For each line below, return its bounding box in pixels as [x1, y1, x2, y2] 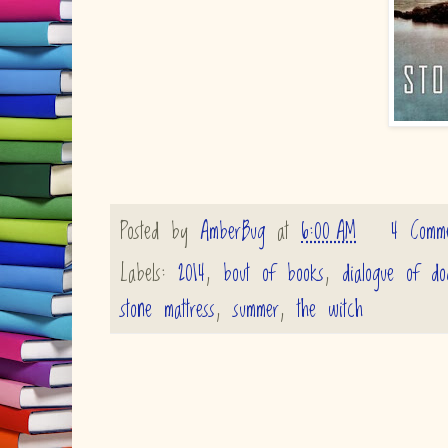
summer [233, 291, 279, 330]
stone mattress [120, 291, 215, 330]
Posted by [120, 212, 200, 251]
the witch [297, 291, 363, 330]
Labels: [120, 255, 178, 294]
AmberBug [200, 212, 265, 251]
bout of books [223, 255, 324, 294]
